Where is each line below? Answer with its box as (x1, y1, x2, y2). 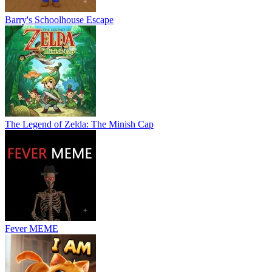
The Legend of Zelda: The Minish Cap (5, 118, 154, 129)
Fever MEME (5, 223, 58, 234)
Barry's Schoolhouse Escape (5, 14, 114, 25)
